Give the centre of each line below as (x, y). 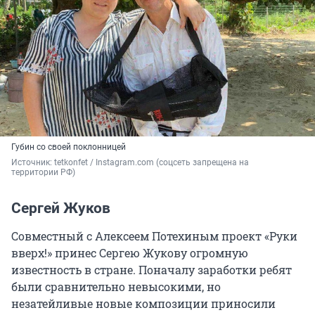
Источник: (33, 163)
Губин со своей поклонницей (69, 147)
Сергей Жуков (61, 208)
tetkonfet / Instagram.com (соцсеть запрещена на (152, 163)
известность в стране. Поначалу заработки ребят (152, 270)
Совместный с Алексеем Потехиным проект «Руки (154, 236)
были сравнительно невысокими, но (116, 287)
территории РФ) (43, 173)
